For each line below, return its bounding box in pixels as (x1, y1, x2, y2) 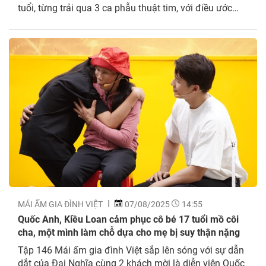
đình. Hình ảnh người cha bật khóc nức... (18, 27, 188, 40)
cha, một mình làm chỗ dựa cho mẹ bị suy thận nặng (18, 225, 240, 238)
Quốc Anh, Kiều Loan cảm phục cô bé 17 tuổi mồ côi (18, 212, 239, 225)
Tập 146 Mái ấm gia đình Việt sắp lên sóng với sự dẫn (18, 243, 244, 256)
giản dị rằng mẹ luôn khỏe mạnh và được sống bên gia (18, 14, 246, 27)
